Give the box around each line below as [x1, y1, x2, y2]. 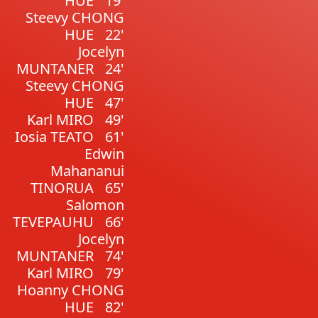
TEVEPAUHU [12, 212, 94, 231]
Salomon [65, 195, 124, 214]
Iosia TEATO [14, 127, 94, 146]
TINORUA [30, 178, 94, 197]
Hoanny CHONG [16, 280, 124, 300]
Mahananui [50, 161, 124, 180]
